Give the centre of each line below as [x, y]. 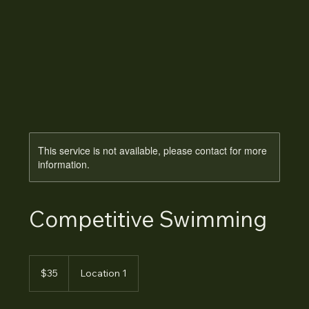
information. [64, 164]
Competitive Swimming [148, 219]
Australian [46, 267]
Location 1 [104, 273]
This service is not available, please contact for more [153, 150]
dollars [40, 275]
